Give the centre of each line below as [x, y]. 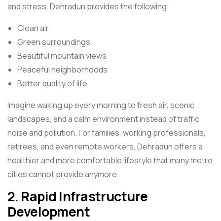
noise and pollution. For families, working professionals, [107, 133]
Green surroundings [54, 42]
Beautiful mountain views [62, 56]
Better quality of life [52, 83]
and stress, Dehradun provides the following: [88, 6]
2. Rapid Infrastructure [78, 196]
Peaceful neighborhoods [62, 70]
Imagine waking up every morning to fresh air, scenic [101, 105]
